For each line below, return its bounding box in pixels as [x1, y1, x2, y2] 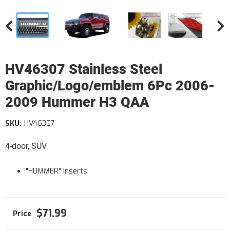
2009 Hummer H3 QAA [5, 94, 149, 110]
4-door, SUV [5, 141, 47, 151]
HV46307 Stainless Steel [5, 61, 162, 78]
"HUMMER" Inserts [26, 166, 87, 176]
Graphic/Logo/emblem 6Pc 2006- [5, 78, 215, 94]
